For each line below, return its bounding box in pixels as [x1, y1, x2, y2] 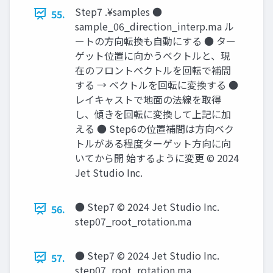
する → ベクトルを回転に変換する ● [75, 77, 238, 92]
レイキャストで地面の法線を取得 [75, 91, 221, 107]
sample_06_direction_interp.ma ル [75, 18, 234, 34]
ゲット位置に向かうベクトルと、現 [75, 48, 230, 63]
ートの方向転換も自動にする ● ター [75, 33, 236, 48]
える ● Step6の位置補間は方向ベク [75, 121, 234, 136]
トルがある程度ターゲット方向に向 [75, 135, 231, 151]
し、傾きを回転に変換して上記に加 [75, 106, 231, 121]
